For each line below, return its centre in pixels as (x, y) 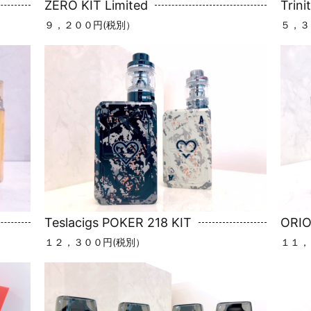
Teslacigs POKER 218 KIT (118, 222)
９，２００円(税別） (90, 24)
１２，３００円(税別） (95, 242)
